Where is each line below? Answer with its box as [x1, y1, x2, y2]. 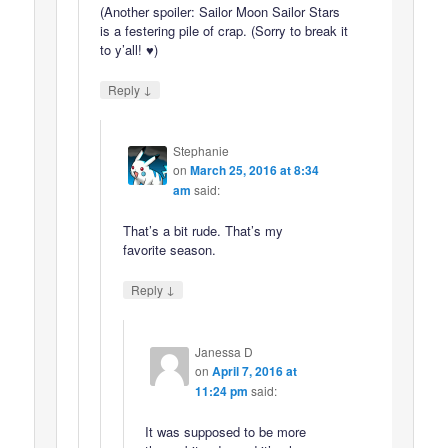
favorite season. [122, 240, 216, 260]
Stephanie [172, 142, 229, 159]
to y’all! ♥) [100, 39, 159, 59]
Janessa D [194, 342, 253, 360]
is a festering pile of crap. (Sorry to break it [100, 20, 349, 40]
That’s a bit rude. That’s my [122, 221, 283, 241]
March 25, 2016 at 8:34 [189, 161, 319, 179]
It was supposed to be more [144, 421, 306, 441]
